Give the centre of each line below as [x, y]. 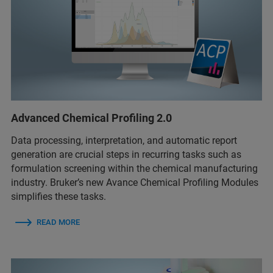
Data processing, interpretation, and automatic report [124, 140]
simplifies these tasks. [58, 196]
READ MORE [58, 222]
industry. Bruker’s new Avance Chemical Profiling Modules [135, 182]
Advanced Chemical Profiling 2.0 [91, 118]
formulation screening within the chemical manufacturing [134, 168]
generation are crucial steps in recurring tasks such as [126, 154]
